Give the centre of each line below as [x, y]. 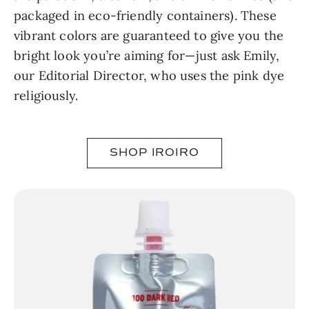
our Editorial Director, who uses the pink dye [149, 75]
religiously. [46, 95]
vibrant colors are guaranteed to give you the [149, 35]
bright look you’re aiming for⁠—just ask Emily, [147, 55]
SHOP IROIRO [154, 153]
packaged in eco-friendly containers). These [145, 15]
